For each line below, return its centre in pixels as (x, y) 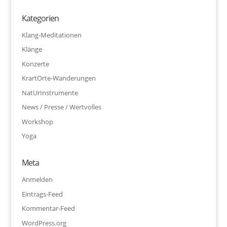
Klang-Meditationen (51, 35)
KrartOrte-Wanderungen (59, 78)
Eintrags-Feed (42, 194)
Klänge (32, 49)
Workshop (37, 121)
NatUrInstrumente (50, 92)
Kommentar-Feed (48, 209)
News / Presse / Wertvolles (61, 107)
